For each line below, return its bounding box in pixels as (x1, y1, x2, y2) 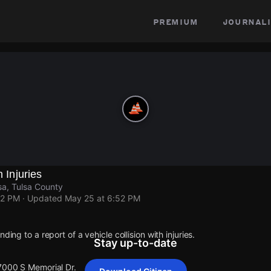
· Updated (22, 193, 62, 203)
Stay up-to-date (94, 237, 177, 249)
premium (152, 15, 198, 27)
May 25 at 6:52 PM (65, 193, 140, 203)
